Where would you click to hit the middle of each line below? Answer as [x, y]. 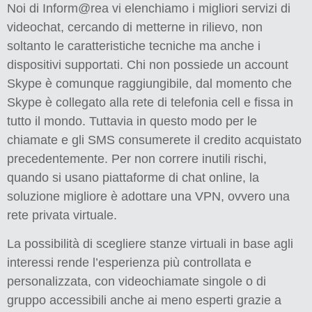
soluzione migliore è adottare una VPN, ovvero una [148, 197]
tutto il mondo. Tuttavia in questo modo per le [132, 122]
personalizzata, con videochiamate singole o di [136, 282]
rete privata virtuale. [62, 216]
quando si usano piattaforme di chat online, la [133, 178]
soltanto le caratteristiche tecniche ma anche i [134, 46]
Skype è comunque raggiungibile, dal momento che [149, 84]
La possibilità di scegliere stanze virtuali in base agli [150, 244]
